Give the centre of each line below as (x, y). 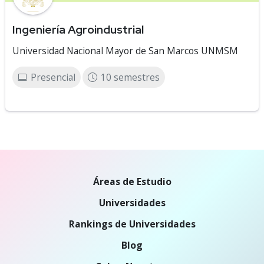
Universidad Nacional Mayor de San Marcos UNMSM (125, 51)
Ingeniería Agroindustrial (78, 29)
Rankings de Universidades (132, 224)
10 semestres (130, 77)
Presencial (53, 77)
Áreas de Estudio (132, 181)
